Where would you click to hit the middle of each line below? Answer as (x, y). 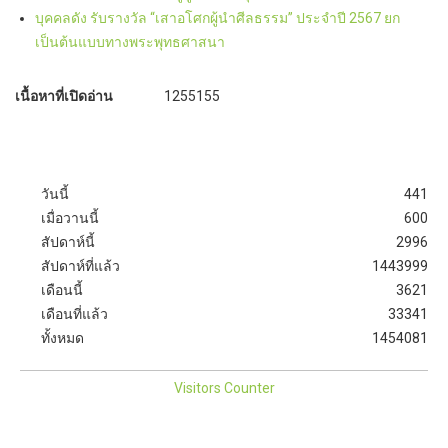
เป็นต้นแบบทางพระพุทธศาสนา (130, 41)
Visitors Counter (224, 387)
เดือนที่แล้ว (74, 313)
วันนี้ (55, 193)
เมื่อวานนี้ (70, 217)
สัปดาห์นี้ (68, 241)
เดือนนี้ (62, 289)
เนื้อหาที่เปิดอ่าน (64, 95)
